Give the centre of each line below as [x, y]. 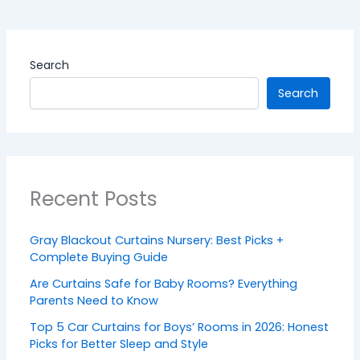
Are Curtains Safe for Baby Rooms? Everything [164, 284]
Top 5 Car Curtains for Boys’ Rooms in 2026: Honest [180, 327]
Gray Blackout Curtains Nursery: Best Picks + [157, 241]
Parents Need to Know [94, 301]
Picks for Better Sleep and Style [119, 344]
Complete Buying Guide [99, 258]
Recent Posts [94, 199]
